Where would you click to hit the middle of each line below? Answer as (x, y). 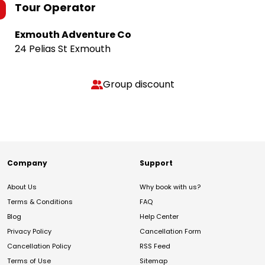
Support (156, 163)
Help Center (159, 216)
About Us (22, 187)
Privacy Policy (29, 231)
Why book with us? (170, 187)
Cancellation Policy (39, 246)
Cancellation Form (170, 231)
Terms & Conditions (40, 202)
